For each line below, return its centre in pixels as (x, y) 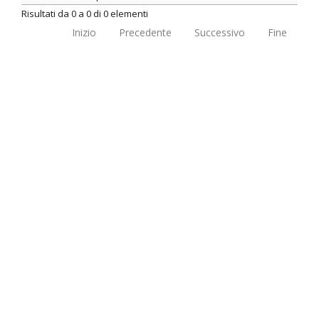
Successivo (220, 32)
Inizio (84, 32)
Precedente (145, 32)
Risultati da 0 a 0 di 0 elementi (85, 13)
